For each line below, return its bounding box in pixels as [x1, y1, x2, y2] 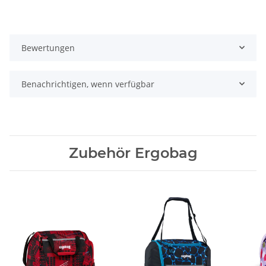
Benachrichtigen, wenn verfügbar [21, 78, 154, 90]
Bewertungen [21, 42, 75, 53]
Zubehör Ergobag [68, 144, 198, 161]
